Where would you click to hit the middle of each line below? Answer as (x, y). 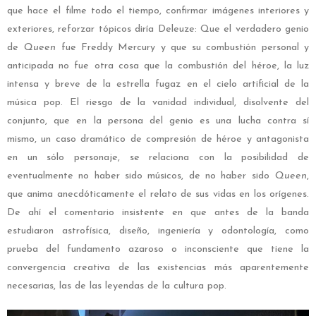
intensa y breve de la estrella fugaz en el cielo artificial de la (158, 84)
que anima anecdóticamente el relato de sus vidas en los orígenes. (158, 194)
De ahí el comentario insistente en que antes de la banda (158, 212)
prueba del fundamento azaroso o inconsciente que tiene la (158, 249)
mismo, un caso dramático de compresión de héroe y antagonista (158, 139)
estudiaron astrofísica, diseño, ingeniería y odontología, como (158, 231)
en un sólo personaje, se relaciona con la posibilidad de (158, 157)
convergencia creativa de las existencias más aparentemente (158, 267)
